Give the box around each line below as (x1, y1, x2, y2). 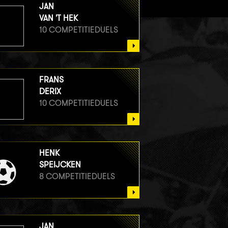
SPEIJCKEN (39, 159, 81, 169)
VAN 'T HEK (39, 13, 78, 23)
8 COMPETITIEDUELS (39, 171, 115, 181)
